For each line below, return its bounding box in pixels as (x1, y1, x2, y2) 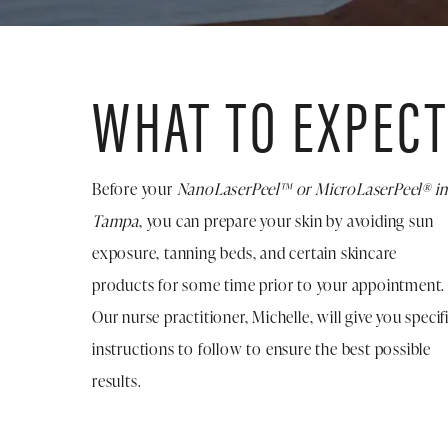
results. (92, 369, 142, 392)
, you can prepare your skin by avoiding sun (139, 209, 434, 232)
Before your (92, 177, 177, 200)
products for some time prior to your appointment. (92, 273, 446, 296)
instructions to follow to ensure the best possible (92, 337, 431, 360)
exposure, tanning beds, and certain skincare (92, 241, 398, 264)
